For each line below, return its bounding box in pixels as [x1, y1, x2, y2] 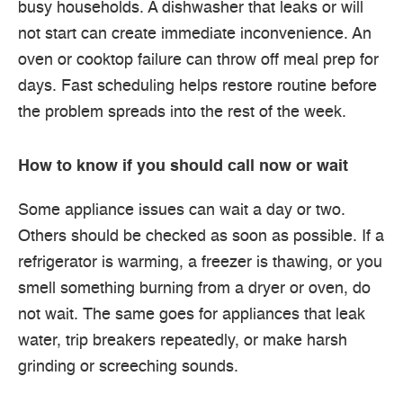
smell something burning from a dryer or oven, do [18, 281, 371, 298]
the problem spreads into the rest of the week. [18, 103, 346, 121]
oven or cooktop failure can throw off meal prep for [18, 51, 379, 68]
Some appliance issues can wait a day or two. [18, 202, 345, 219]
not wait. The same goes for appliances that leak [18, 307, 365, 324]
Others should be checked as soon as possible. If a [18, 228, 384, 246]
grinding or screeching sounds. [18, 359, 238, 376]
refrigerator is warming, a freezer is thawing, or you [18, 255, 382, 272]
